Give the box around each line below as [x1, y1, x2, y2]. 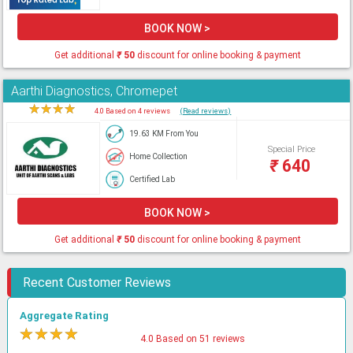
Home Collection [129, 152, 188, 161]
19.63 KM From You [129, 129, 199, 138]
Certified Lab [129, 175, 176, 184]
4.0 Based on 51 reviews [140, 333, 246, 344]
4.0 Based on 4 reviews [88, 106, 173, 115]
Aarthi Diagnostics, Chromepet [11, 84, 178, 98]
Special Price [268, 144, 316, 154]
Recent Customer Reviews [23, 275, 172, 290]
